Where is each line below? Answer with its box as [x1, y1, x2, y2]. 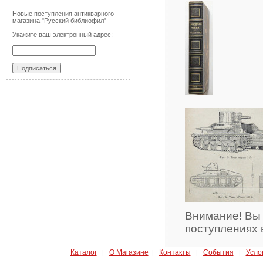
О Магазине [109, 248, 149, 257]
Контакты [159, 248, 191, 257]
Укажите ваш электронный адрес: [12, 31, 113, 38]
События [203, 248, 234, 257]
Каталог [70, 248, 97, 257]
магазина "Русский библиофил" [12, 17, 106, 24]
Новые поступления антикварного [12, 10, 114, 17]
